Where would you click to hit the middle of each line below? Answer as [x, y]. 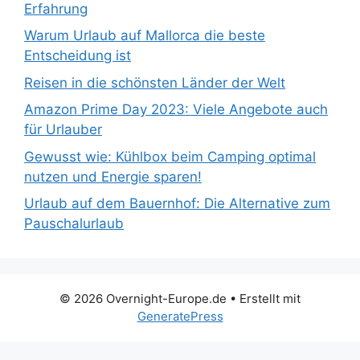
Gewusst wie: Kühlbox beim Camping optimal [170, 156]
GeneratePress [180, 316]
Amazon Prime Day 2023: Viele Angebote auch [176, 109]
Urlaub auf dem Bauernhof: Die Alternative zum [177, 203]
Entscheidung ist [78, 55]
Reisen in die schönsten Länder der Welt [155, 82]
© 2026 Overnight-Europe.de [143, 299]
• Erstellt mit [264, 299]
